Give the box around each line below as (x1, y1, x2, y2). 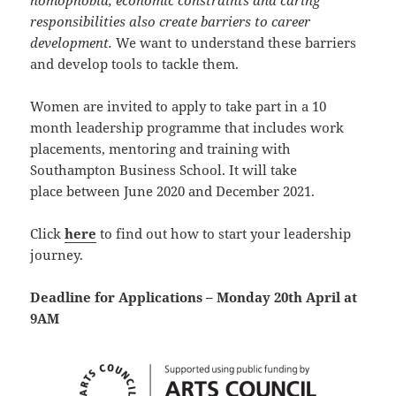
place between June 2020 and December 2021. (30, 182, 316, 201)
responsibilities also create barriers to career (30, 12, 311, 31)
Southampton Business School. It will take (30, 161, 298, 179)
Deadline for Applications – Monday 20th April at (30, 288, 358, 307)
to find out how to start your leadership (96, 225, 352, 243)
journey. (30, 246, 84, 264)
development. (30, 34, 113, 52)
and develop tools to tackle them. (30, 55, 240, 73)
